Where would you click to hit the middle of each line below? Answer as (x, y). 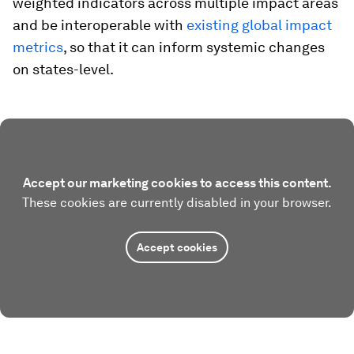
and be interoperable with (100, 24)
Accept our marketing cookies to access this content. (177, 183)
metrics (38, 47)
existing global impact (259, 24)
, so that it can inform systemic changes (194, 47)
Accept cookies (177, 247)
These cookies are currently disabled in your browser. (177, 202)
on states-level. (63, 69)
